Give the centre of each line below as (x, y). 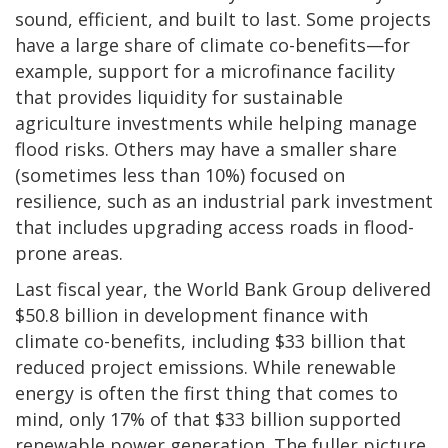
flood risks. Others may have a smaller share (206, 148)
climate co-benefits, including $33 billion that (210, 340)
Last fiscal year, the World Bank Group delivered (223, 288)
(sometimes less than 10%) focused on (180, 174)
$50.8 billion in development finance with (191, 314)
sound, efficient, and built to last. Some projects (223, 18)
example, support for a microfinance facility (205, 70)
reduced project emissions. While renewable (205, 366)
